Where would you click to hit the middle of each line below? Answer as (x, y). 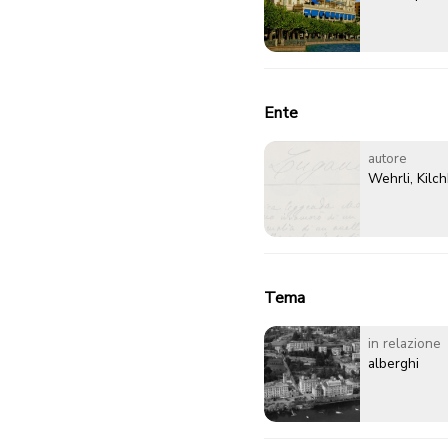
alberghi (393, 364)
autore (387, 159)
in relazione (404, 344)
